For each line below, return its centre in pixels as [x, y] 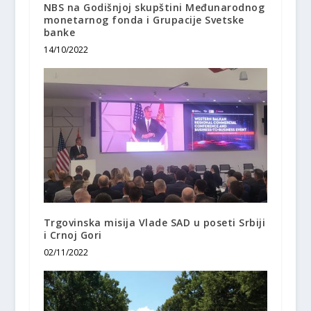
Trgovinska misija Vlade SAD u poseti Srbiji [154, 222]
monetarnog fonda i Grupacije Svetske [144, 20]
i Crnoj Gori [73, 235]
